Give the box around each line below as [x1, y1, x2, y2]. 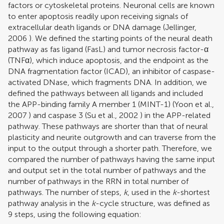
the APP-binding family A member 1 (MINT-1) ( [8, 99, 174, 109]
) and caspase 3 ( [26, 110, 87, 120]
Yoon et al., [174, 99, 214, 109]
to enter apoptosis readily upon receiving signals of [8, 11, 188, 21]
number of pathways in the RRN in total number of [8, 176, 188, 186]
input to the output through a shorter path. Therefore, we [8, 143, 212, 153]
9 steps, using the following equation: [8, 209, 141, 219]
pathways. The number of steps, [8, 187, 123, 197]
